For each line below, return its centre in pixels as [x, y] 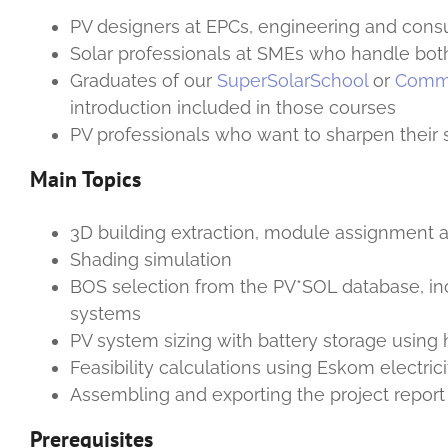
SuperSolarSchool [292, 80]
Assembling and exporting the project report [257, 395]
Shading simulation [151, 260]
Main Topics [85, 178]
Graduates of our [143, 80]
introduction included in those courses [233, 107]
